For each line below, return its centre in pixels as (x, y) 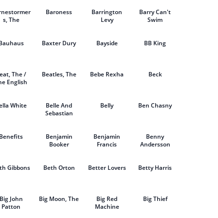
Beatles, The (59, 74)
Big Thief (155, 199)
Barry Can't (155, 12)
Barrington (107, 12)
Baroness (59, 12)
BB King (155, 43)
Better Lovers (107, 168)
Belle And (59, 105)
